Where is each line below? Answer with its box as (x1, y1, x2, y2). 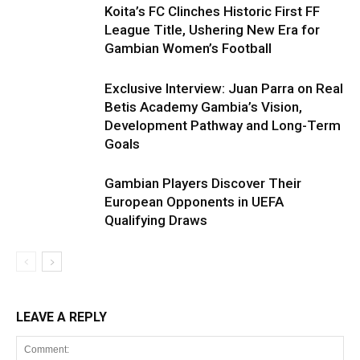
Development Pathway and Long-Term (104, 117, 341, 133)
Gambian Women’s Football (104, 40, 272, 56)
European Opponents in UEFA (104, 194, 284, 210)
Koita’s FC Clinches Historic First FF (104, 3, 320, 19)
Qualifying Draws (104, 212, 207, 228)
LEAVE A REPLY (16, 309, 107, 325)
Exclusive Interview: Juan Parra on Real (104, 80, 343, 96)
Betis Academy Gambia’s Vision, (104, 99, 302, 115)
